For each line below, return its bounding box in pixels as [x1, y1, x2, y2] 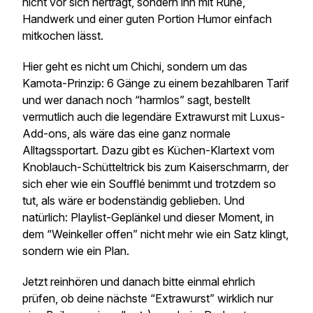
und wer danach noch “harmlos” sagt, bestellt [22, 93, 250, 107]
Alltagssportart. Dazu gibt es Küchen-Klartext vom [22, 143, 275, 157]
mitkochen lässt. [22, 29, 106, 43]
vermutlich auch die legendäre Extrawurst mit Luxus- [22, 110, 285, 124]
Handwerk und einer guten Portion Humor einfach [22, 12, 272, 26]
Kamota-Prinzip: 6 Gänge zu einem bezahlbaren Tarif [22, 76, 289, 90]
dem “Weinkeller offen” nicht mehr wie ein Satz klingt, [22, 227, 289, 241]
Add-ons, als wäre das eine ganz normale [22, 126, 231, 140]
